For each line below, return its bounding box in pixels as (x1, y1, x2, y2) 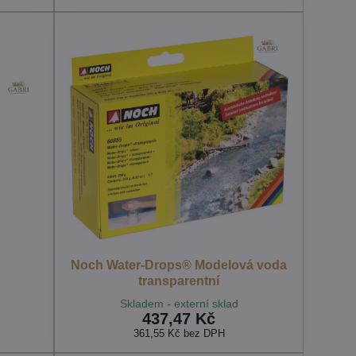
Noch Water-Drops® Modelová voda (71, 258, 288, 273)
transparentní (138, 274, 220, 288)
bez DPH (183, 327, 225, 340)
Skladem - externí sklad (119, 297, 238, 311)
